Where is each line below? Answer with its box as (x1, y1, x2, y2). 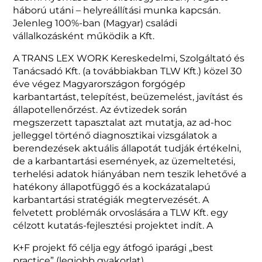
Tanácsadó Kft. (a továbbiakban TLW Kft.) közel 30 (13, 65, 243, 77)
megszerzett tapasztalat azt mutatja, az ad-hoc (13, 117, 232, 129)
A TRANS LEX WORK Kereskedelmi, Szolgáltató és (13, 53, 245, 64)
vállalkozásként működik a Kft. (13, 30, 155, 42)
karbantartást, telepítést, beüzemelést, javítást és (13, 91, 243, 103)
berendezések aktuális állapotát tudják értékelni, (13, 143, 242, 154)
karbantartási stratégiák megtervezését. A (13, 194, 209, 206)
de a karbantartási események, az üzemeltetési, (13, 156, 236, 167)
